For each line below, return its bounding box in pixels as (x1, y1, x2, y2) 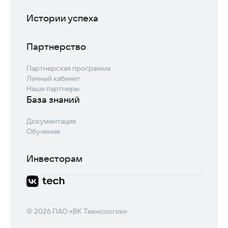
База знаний (26, 93, 80, 105)
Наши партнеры (26, 83, 79, 93)
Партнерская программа (26, 63, 110, 73)
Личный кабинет (26, 73, 80, 83)
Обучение (26, 126, 60, 136)
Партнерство (26, 40, 86, 52)
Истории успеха (26, 12, 98, 24)
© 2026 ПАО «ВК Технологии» (26, 207, 127, 216)
